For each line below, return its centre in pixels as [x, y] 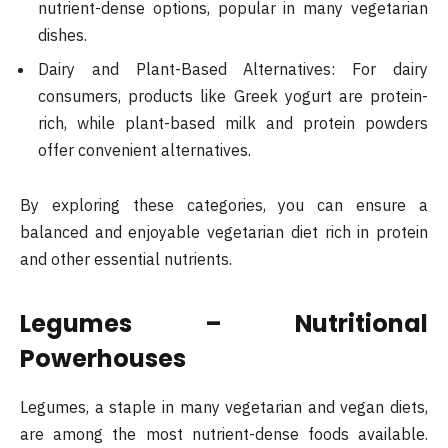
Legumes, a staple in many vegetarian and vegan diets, [224, 406]
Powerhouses [103, 358]
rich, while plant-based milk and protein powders [233, 122]
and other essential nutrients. [126, 259]
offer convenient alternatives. [144, 149]
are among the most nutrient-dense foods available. [224, 433]
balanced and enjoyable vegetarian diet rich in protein [224, 232]
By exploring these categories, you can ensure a [224, 205]
